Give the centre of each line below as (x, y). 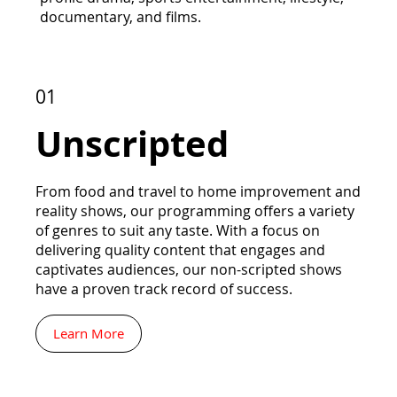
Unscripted (136, 144)
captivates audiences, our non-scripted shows (189, 270)
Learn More (89, 334)
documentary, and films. (121, 17)
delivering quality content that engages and (180, 250)
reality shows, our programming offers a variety (195, 211)
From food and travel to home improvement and (198, 192)
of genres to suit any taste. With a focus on (178, 231)
